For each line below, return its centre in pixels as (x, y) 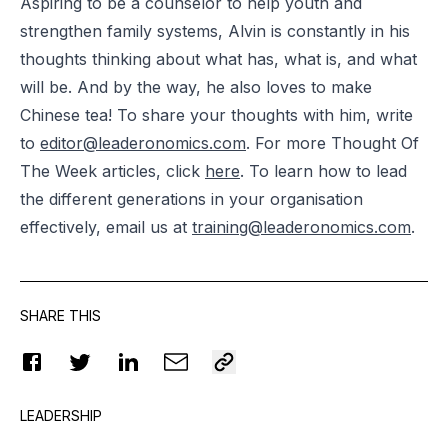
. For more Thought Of (332, 142)
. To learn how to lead (323, 170)
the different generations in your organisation (191, 198)
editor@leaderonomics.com (143, 142)
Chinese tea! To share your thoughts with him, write (216, 114)
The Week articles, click (112, 170)
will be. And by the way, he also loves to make (196, 86)
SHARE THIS (60, 315)
